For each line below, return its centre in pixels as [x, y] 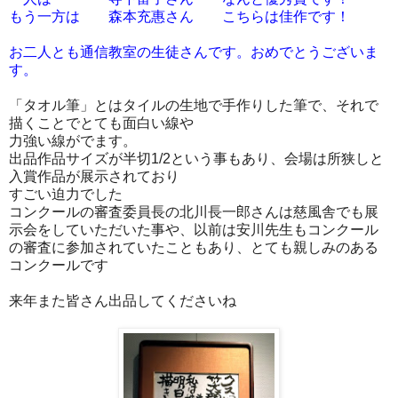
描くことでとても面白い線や [101, 123]
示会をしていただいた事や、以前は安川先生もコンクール [194, 229]
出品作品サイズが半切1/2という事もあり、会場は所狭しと [196, 158]
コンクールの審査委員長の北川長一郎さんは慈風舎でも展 [194, 211]
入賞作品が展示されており [94, 176]
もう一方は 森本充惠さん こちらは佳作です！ [179, 16]
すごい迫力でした [66, 194]
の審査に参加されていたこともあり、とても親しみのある [194, 247]
